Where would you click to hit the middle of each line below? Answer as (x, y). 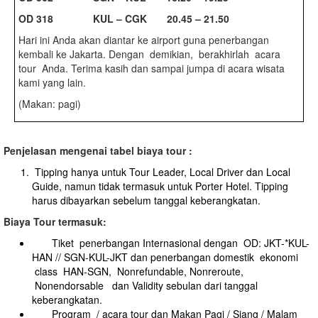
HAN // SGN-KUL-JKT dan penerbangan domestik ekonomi (165, 257)
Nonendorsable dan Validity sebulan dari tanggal (145, 285)
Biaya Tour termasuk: (55, 221)
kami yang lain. (52, 82)
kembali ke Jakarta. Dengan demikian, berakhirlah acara (151, 54)
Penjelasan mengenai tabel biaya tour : (98, 150)
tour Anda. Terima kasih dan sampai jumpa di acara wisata (152, 68)
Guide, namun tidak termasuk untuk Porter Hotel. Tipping (160, 186)
